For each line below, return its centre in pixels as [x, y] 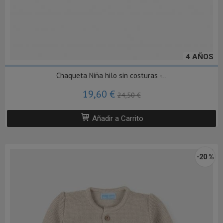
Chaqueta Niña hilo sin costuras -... [111, 75]
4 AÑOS [200, 56]
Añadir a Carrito [117, 118]
